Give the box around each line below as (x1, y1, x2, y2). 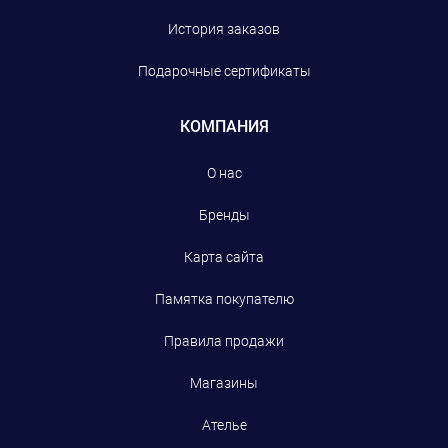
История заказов (168, 21, 280, 38)
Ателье (201, 417, 247, 434)
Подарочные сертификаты (137, 63, 311, 80)
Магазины (190, 375, 258, 392)
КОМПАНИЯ (179, 117, 269, 137)
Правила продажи (164, 333, 284, 350)
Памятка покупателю (154, 291, 294, 308)
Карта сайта (184, 249, 264, 266)
